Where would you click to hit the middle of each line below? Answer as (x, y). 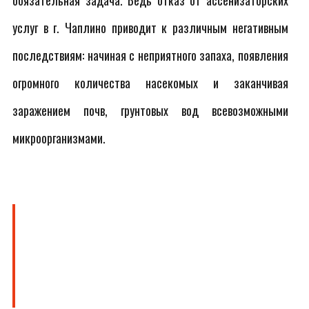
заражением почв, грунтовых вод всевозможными (150, 110)
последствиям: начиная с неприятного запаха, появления (150, 55)
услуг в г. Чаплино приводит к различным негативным (150, 28)
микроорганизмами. (59, 138)
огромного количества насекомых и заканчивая (150, 83)
